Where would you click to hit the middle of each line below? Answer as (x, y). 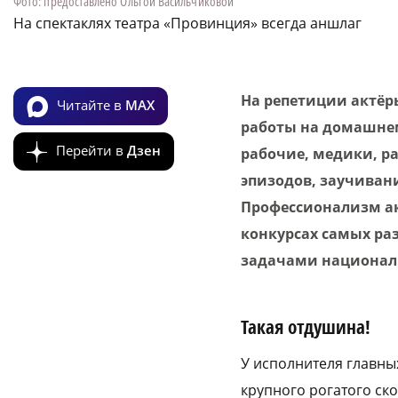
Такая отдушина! (306, 326)
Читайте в (91, 104)
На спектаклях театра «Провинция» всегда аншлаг (187, 23)
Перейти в (92, 150)
